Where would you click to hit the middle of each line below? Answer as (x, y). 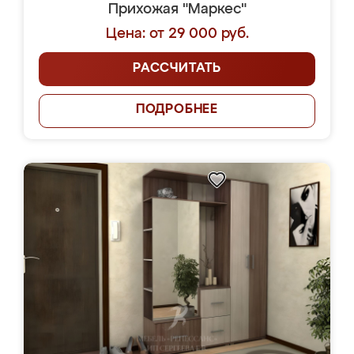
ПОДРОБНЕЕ (177, 110)
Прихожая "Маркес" (177, 9)
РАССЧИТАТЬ (177, 69)
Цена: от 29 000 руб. (177, 34)
